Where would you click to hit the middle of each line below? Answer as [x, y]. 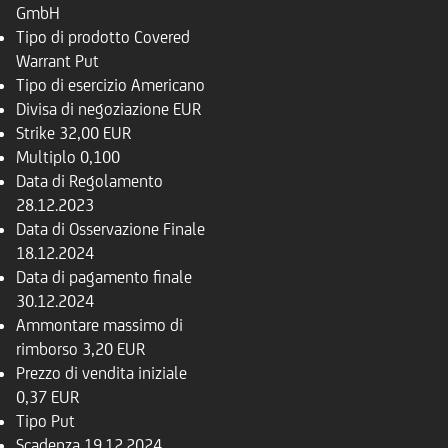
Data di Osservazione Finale [110, 229]
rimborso [47, 349]
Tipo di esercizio [71, 85]
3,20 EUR [113, 349]
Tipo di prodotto [73, 37]
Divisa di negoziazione [92, 109]
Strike [35, 133]
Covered [162, 37]
